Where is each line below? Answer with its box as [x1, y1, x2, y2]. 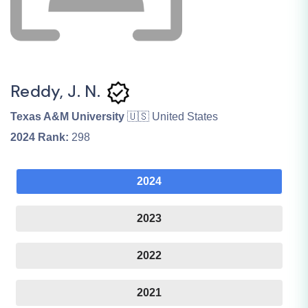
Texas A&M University [10, 110, 124, 122]
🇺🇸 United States [127, 110, 218, 122]
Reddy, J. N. [10, 80, 105, 102]
